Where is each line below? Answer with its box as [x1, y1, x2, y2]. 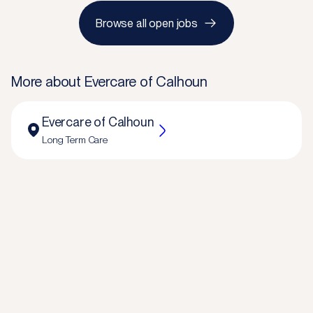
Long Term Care [42, 134, 108, 145]
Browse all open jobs [96, 16, 198, 30]
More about [11, 73, 85, 90]
